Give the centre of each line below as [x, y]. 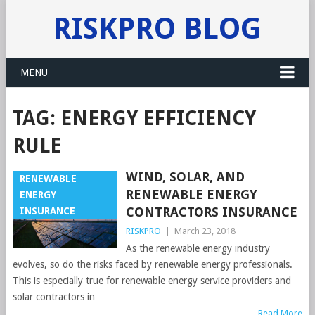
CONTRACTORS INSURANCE [211, 212]
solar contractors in [53, 297]
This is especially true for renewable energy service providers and [152, 281]
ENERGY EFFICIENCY [158, 118]
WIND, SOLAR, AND [185, 177]
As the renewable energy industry [198, 248]
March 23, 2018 [205, 231]
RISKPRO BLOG [157, 28]
